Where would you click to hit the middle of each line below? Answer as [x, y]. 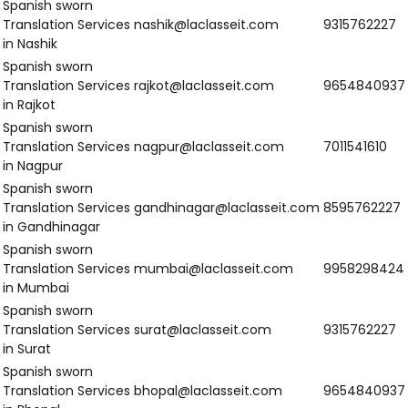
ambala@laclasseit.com [207, 82]
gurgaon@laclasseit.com [211, 260]
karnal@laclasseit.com [203, 339]
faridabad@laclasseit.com [215, 171]
